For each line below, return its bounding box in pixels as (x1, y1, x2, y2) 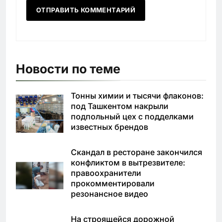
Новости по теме (16, 61, 120, 76)
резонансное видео (71, 188, 148, 199)
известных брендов (71, 121, 148, 132)
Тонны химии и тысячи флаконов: (71, 90, 204, 101)
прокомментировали (71, 178, 155, 188)
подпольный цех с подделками (71, 111, 194, 121)
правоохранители (71, 167, 141, 178)
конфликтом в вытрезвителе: (71, 157, 185, 167)
